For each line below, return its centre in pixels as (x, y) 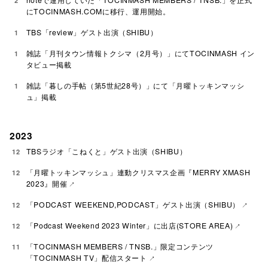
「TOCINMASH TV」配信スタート (86, 258)
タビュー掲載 (49, 64)
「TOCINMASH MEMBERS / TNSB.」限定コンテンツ (120, 247)
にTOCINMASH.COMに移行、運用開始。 (98, 11)
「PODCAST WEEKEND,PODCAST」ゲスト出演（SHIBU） (133, 205)
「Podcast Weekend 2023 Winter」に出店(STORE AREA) (130, 226)
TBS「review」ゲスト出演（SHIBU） (92, 32)
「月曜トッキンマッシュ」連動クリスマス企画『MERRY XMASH (138, 173)
